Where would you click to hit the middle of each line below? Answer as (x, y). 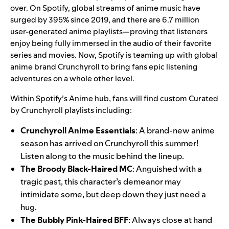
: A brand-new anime (175, 131)
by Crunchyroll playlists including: (72, 110)
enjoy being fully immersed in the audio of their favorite (111, 43)
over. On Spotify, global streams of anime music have (105, 8)
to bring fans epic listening (149, 67)
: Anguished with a (167, 169)
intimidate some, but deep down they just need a (113, 194)
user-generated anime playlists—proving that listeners (109, 32)
